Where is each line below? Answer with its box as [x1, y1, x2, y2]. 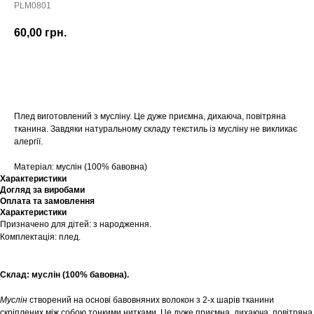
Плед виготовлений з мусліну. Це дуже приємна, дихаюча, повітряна [14, 111, 286, 122]
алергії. [14, 137, 43, 147]
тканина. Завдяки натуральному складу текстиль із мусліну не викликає [14, 124, 297, 135]
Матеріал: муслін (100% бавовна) [14, 162, 147, 172]
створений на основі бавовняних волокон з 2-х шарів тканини [27, 295, 274, 306]
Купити [139, 66, 175, 78]
